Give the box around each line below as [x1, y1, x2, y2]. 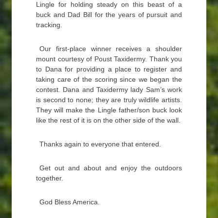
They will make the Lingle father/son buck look [36, 106, 182, 114]
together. [36, 174, 63, 182]
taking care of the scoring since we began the [36, 75, 182, 83]
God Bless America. [39, 198, 100, 206]
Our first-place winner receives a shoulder [39, 45, 182, 53]
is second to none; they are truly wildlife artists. [36, 96, 182, 104]
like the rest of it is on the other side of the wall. [36, 116, 181, 124]
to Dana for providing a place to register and [36, 65, 182, 73]
